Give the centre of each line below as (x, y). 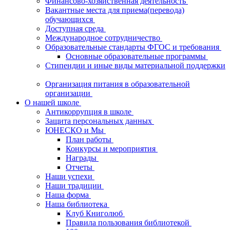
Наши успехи (70, 176)
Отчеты (80, 167)
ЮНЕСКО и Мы (75, 130)
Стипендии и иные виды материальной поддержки (135, 65)
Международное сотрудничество (104, 38)
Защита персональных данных (100, 121)
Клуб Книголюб (95, 213)
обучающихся (70, 19)
